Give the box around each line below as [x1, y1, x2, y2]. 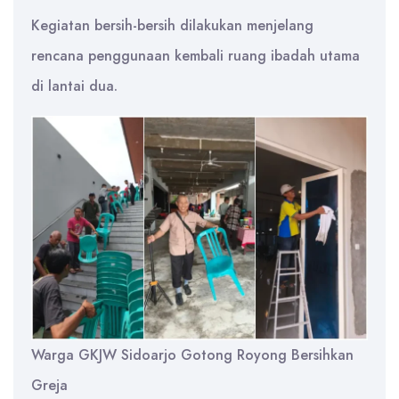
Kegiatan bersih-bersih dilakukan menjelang [31, 14, 313, 36]
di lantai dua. [31, 75, 118, 96]
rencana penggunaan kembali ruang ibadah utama [31, 45, 360, 66]
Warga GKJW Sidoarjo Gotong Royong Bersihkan [31, 344, 354, 365]
